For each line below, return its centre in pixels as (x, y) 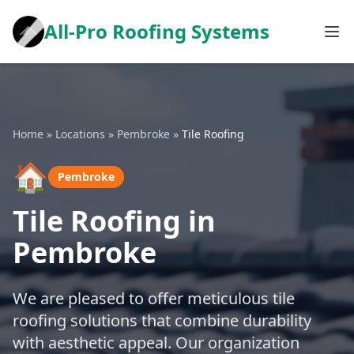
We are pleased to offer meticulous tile (154, 298)
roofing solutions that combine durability (162, 320)
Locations (80, 134)
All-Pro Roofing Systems (157, 31)
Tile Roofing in (114, 221)
